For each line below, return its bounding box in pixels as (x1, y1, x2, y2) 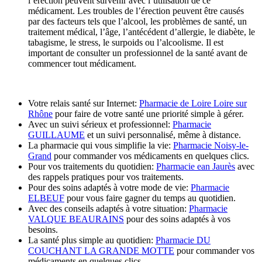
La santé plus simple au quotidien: (28, 235, 156, 245)
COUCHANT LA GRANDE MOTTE (28, 245, 174, 256)
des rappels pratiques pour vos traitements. (28, 171, 184, 182)
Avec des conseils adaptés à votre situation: (28, 203, 189, 213)
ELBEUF (28, 192, 64, 203)
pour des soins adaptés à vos (124, 213, 230, 224)
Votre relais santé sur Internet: (28, 98, 139, 108)
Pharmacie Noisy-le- (173, 140, 249, 150)
